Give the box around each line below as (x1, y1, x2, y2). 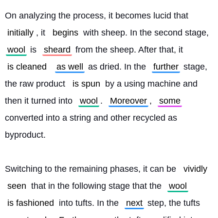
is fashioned (7, 198, 54, 208)
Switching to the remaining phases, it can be (5, 164, 179, 174)
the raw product (5, 79, 68, 89)
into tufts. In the (56, 198, 121, 208)
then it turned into (5, 96, 75, 106)
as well (56, 62, 83, 72)
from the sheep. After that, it (73, 45, 185, 54)
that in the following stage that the (29, 181, 164, 191)
